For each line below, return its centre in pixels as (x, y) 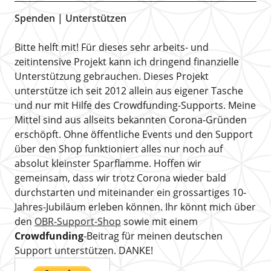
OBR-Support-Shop (77, 221)
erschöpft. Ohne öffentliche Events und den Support (133, 134)
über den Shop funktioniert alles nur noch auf (118, 149)
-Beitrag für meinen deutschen (153, 236)
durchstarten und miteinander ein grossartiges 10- (130, 192)
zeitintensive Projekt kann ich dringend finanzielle (126, 62)
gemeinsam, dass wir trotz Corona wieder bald (120, 178)
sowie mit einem (159, 221)
